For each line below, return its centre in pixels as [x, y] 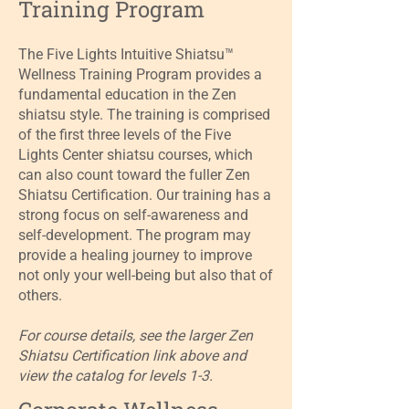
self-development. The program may [135, 235]
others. [40, 295]
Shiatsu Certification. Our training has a [145, 195]
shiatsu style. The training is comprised [144, 115]
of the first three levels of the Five [125, 135]
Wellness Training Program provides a [140, 74]
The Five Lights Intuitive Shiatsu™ [126, 54]
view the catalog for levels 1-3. [117, 376]
